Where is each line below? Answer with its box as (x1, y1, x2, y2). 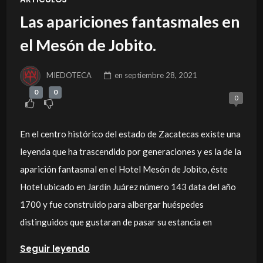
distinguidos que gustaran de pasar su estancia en (19, 216, 212, 227)
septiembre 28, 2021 (124, 70, 198, 80)
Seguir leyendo (19, 242, 90, 255)
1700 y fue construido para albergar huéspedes (19, 198, 204, 210)
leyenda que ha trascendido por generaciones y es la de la (19, 146, 241, 157)
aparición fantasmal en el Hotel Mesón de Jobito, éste (19, 163, 228, 174)
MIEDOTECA (46, 70, 92, 80)
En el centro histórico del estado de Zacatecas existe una (19, 128, 241, 139)
